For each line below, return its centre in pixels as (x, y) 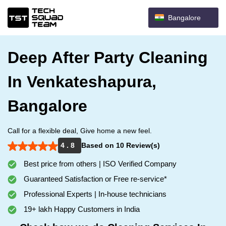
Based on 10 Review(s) (121, 145)
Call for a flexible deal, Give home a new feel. (80, 131)
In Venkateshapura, (82, 82)
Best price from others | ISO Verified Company (99, 164)
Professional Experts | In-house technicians (94, 194)
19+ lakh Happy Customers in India (81, 209)
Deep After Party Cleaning (108, 58)
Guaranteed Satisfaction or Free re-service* (94, 179)
